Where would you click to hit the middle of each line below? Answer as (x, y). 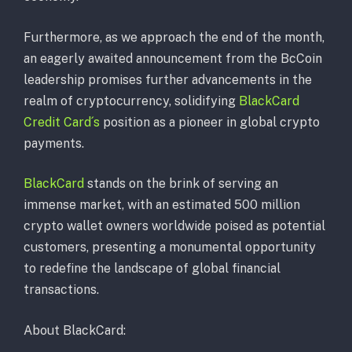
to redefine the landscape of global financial (152, 269)
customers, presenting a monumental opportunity (170, 247)
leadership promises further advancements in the (168, 79)
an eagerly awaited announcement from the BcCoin (173, 58)
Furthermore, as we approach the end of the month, (174, 37)
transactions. (61, 290)
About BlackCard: (75, 330)
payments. (54, 143)
